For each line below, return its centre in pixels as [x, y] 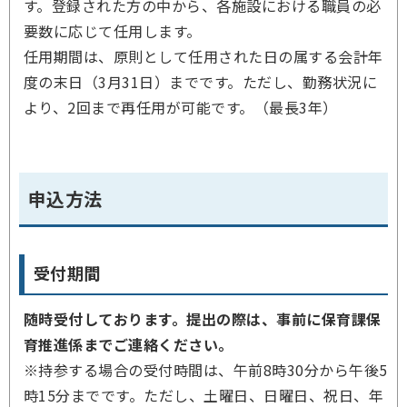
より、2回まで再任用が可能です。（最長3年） [181, 107]
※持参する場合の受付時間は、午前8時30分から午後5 [206, 370]
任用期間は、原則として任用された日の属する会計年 [203, 56]
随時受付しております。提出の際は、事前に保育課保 [203, 319]
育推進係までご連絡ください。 [129, 344]
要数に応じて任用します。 [113, 31]
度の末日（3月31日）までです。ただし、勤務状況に [201, 82]
